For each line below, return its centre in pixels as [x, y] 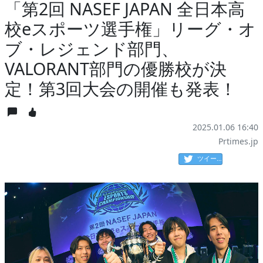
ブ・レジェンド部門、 [92, 49]
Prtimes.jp [238, 141]
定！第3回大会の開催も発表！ [121, 89]
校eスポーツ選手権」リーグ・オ [130, 29]
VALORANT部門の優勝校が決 [116, 69]
